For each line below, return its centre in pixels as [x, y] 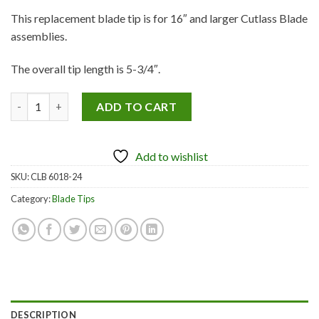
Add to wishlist [171, 156]
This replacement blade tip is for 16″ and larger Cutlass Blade [159, 19]
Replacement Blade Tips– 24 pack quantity [112, 100]
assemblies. [39, 36]
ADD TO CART [137, 106]
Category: [31, 198]
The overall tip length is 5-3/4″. [85, 68]
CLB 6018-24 [56, 176]
